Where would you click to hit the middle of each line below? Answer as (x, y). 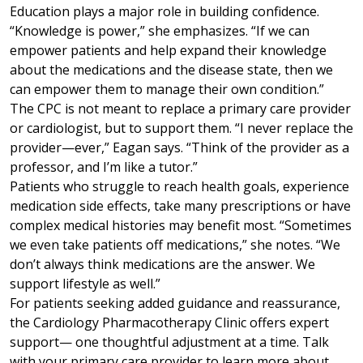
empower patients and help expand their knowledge (168, 51)
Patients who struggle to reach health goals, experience (179, 187)
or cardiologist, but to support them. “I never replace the (181, 128)
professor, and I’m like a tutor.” (105, 167)
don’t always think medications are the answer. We (162, 265)
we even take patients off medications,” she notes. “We (175, 245)
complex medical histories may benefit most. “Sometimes (181, 226)
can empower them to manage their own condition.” (169, 90)
